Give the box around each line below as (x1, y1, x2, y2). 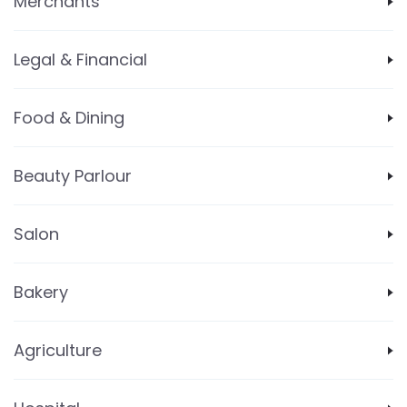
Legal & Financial (14, 48, 147, 71)
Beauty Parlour (14, 164, 132, 187)
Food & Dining (14, 106, 124, 129)
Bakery (14, 281, 68, 303)
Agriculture (14, 339, 102, 362)
